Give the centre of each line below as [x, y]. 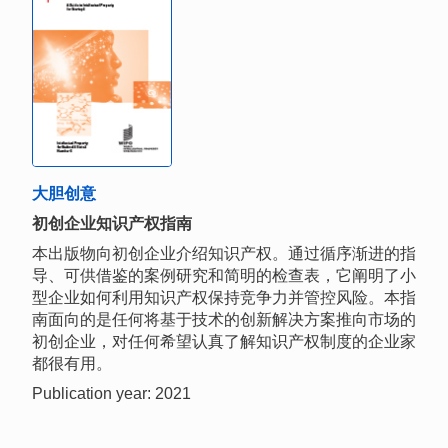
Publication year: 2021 [111, 394]
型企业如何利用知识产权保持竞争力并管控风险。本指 [224, 298]
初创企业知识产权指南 [112, 224]
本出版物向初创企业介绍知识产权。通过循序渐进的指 [224, 254]
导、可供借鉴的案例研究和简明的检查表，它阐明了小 [224, 276]
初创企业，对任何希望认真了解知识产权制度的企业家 [224, 342]
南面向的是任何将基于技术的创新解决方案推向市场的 [224, 320]
